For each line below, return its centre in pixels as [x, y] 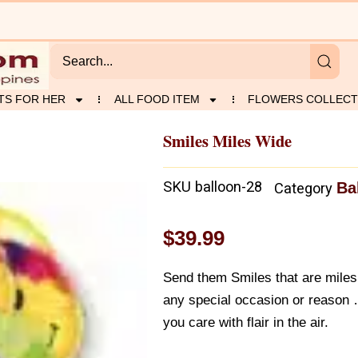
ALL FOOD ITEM [157, 99]
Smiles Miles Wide [227, 140]
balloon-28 [229, 187]
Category [303, 189]
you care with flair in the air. [246, 322]
